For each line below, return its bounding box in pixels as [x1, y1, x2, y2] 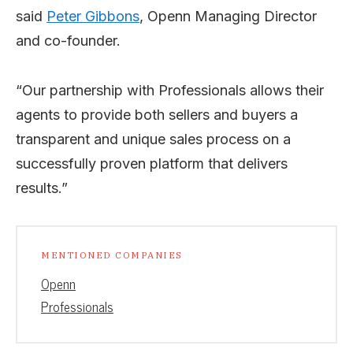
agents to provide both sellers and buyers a [16, 106, 298, 123]
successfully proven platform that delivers [16, 154, 288, 172]
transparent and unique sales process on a [16, 130, 291, 147]
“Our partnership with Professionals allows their [16, 81, 324, 98]
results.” [16, 179, 68, 196]
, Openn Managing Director [139, 7, 317, 24]
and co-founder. [16, 32, 121, 49]
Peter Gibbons [46, 7, 139, 24]
